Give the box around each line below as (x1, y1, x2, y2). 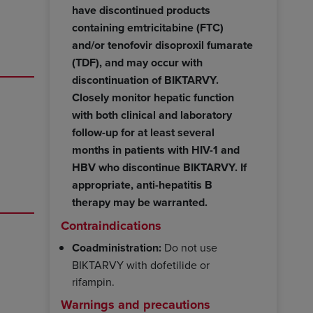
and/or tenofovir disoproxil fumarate (72, 36, 253, 53)
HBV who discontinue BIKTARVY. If (72, 159, 247, 175)
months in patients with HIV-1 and (72, 141, 240, 158)
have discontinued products (72, 1, 210, 18)
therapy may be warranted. (72, 194, 208, 210)
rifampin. (72, 273, 115, 289)
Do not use (161, 239, 217, 255)
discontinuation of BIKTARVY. (72, 71, 219, 88)
